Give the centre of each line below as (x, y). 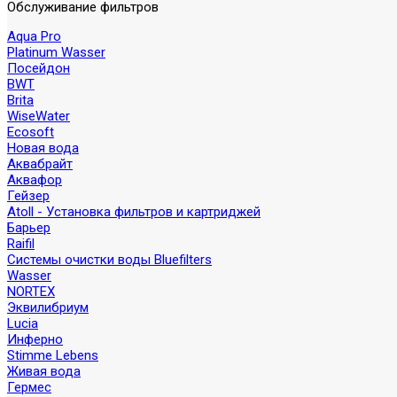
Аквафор (35, 180)
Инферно (35, 339)
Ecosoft (31, 132)
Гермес (29, 387)
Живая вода (44, 371)
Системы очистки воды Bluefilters (109, 260)
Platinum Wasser (56, 52)
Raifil (21, 244)
